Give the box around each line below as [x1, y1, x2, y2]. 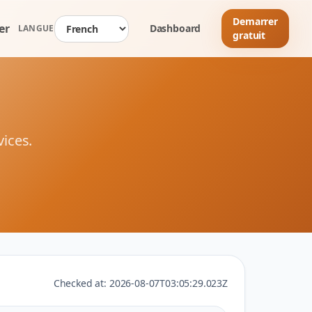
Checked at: [53, 276, 109, 290]
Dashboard [149, 22, 201, 35]
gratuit [233, 29, 266, 42]
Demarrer [233, 15, 278, 28]
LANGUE [17, 22, 54, 34]
